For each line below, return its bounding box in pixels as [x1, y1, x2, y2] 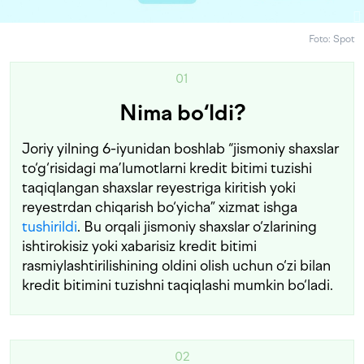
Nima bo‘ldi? [119, 100, 245, 127]
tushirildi [22, 218, 77, 236]
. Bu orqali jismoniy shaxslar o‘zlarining [77, 218, 317, 236]
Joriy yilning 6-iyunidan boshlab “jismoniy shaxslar [22, 140, 339, 158]
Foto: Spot [309, 33, 354, 45]
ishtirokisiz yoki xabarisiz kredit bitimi [22, 237, 257, 255]
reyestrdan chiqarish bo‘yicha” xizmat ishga [22, 198, 297, 216]
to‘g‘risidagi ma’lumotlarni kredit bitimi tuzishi [22, 159, 312, 177]
